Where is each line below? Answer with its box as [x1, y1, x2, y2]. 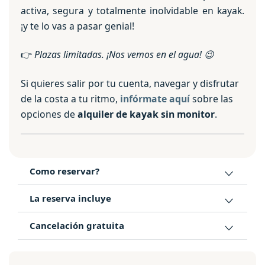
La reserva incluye [30, 192, 111, 204]
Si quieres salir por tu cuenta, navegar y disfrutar [21, 76, 239, 90]
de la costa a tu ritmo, [21, 92, 120, 105]
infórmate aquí [120, 92, 190, 105]
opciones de [21, 107, 77, 121]
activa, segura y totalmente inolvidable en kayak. [21, 4, 244, 17]
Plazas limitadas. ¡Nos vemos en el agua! [34, 48, 204, 62]
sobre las [190, 92, 233, 105]
